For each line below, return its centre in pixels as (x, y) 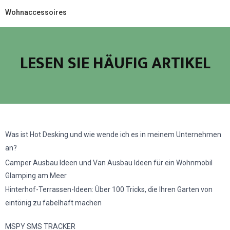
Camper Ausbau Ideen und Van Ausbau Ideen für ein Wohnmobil (109, 162)
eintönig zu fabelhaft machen (53, 203)
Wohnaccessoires (36, 12)
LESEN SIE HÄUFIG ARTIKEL (115, 63)
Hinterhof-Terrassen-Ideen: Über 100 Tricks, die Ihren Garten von (109, 189)
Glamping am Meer (36, 175)
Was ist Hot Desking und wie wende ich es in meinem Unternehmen (113, 134)
